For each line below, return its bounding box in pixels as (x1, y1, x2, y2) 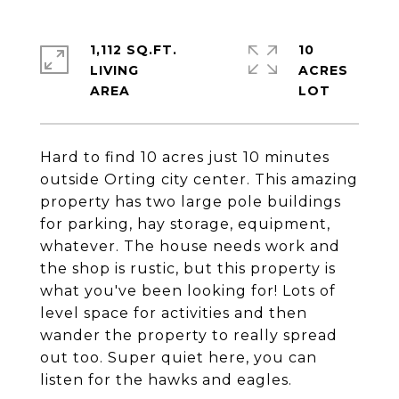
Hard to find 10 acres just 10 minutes (40, 149, 330, 166)
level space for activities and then (40, 305, 307, 322)
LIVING (90, 62, 139, 78)
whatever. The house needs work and (40, 238, 340, 255)
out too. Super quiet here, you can (40, 349, 317, 366)
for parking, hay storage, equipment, (40, 216, 330, 232)
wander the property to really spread (40, 327, 338, 344)
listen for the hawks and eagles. (40, 371, 292, 388)
